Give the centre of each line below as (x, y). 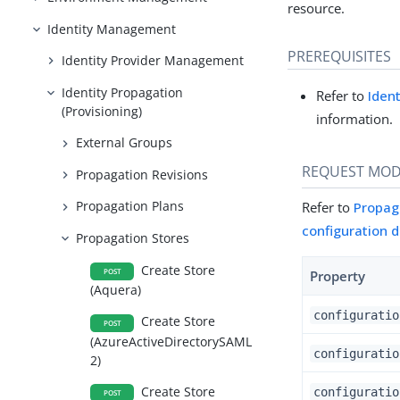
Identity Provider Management (153, 61)
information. (355, 118)
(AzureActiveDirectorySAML (171, 341)
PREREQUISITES (340, 56)
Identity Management (112, 29)
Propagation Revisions (142, 174)
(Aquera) (116, 289)
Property (338, 275)
